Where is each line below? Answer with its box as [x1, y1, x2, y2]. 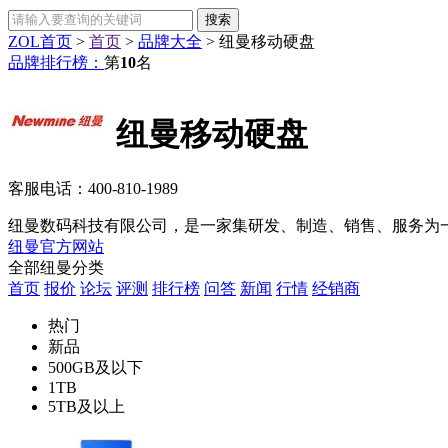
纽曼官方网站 [8, 237, 104, 255]
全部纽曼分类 [8, 258, 104, 276]
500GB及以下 [48, 358, 143, 376]
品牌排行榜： [8, 54, 104, 71]
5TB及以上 [48, 397, 125, 415]
